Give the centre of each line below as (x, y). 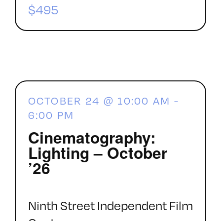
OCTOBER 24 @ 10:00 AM (99, 100)
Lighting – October (97, 152)
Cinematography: (92, 137)
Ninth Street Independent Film (110, 206)
